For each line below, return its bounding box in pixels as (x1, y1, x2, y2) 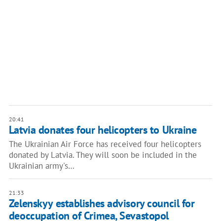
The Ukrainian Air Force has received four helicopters (8, 139, 201, 149)
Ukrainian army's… (8, 160, 74, 171)
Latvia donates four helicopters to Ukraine (8, 123, 197, 137)
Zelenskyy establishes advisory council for (8, 196, 195, 210)
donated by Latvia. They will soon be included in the (8, 149, 197, 160)
